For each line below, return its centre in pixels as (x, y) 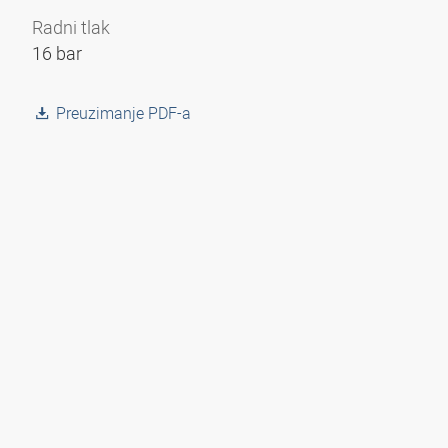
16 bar (57, 53)
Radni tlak (71, 27)
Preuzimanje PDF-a (123, 113)
